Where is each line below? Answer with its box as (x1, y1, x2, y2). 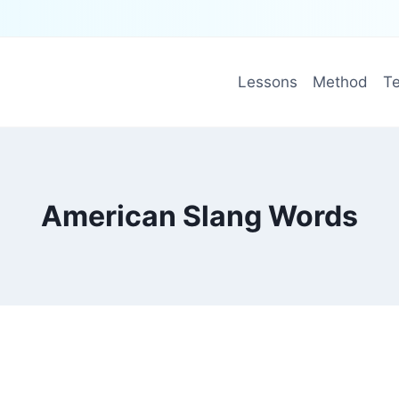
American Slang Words (41, 199, 358, 233)
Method (312, 72, 368, 91)
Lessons (237, 72, 297, 91)
